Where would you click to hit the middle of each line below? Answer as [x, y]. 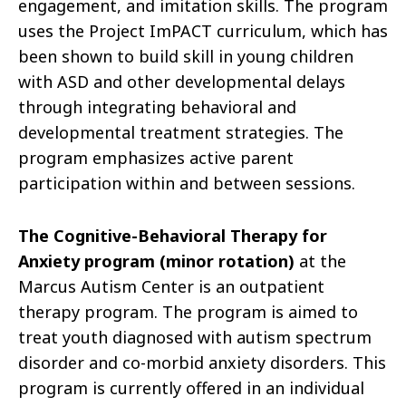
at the [320, 261]
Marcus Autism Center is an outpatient [171, 287]
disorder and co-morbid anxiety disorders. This [202, 363]
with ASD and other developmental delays [182, 82]
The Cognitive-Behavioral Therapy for [173, 236]
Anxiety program [87, 261]
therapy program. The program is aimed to [188, 312]
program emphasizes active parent [156, 158]
